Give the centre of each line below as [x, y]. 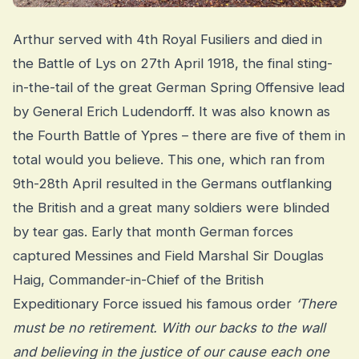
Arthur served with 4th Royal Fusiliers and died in [167, 40]
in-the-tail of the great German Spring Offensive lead [179, 88]
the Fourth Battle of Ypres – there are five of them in [179, 136]
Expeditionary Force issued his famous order [154, 304]
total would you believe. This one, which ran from [169, 160]
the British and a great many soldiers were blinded [171, 208]
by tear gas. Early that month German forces [153, 232]
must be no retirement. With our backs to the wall [169, 328]
